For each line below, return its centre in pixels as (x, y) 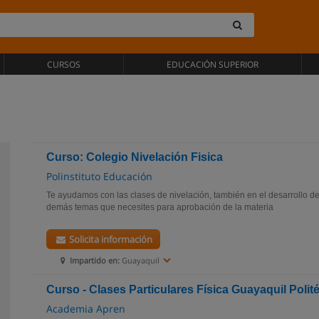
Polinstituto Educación (99, 176)
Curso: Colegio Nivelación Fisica (135, 157)
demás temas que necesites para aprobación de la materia (161, 207)
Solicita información (110, 239)
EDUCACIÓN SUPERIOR (212, 64)
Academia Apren (86, 309)
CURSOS (64, 64)
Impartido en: (95, 260)
